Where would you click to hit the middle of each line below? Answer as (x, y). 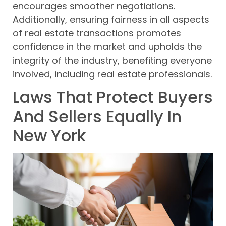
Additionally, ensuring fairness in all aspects (111, 19)
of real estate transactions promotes (97, 33)
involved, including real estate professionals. (112, 74)
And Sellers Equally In (97, 117)
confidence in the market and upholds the (107, 46)
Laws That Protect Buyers (113, 97)
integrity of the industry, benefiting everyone (112, 60)
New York (49, 136)
